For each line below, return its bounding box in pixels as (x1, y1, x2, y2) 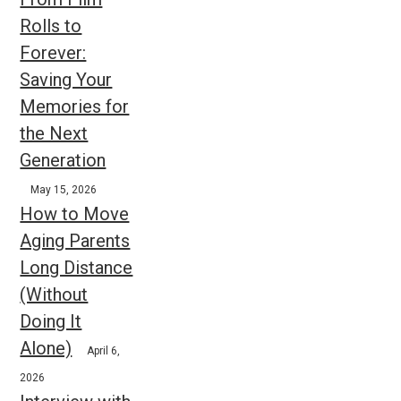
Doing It (20, 311, 82, 333)
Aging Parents (20, 230, 131, 252)
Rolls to (20, 15, 82, 38)
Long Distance (20, 257, 133, 279)
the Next (20, 123, 89, 145)
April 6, (87, 345, 121, 358)
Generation (20, 149, 107, 172)
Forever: (20, 42, 87, 64)
